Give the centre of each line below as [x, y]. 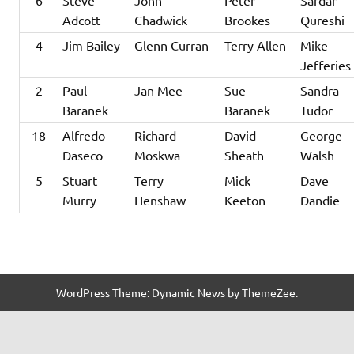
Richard [156, 136]
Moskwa [158, 155]
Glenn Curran [172, 45]
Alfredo [84, 136]
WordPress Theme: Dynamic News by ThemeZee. [177, 293]
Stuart [80, 181]
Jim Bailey [92, 45]
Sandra [320, 90]
